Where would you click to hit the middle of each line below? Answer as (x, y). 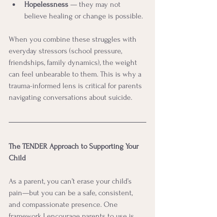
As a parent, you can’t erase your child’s (71, 181)
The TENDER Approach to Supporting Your (75, 146)
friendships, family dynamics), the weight (74, 62)
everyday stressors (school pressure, (66, 51)
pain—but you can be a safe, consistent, (72, 193)
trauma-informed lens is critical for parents (76, 85)
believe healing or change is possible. (84, 16)
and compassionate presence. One (64, 204)
